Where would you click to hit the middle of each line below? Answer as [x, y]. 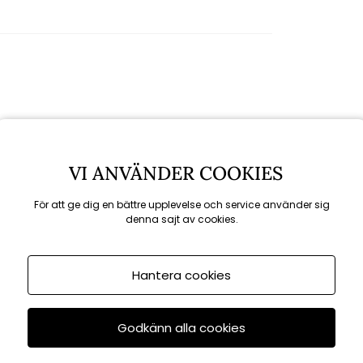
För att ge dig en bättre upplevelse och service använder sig [181, 205]
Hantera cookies [181, 275]
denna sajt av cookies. [181, 219]
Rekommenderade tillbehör [181, 131]
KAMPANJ [64, 213]
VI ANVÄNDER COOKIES [180, 173]
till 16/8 [58, 242]
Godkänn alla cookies [181, 328]
